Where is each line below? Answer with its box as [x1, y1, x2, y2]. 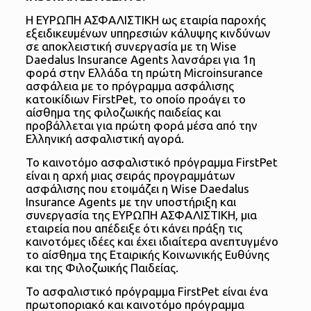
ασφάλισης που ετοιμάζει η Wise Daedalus [25, 182, 249, 196]
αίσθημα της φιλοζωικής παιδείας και [25, 106, 221, 119]
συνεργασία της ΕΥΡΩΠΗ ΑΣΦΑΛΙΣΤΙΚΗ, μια [25, 208, 257, 222]
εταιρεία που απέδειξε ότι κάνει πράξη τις [25, 221, 242, 235]
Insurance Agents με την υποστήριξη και [25, 195, 236, 209]
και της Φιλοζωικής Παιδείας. [25, 261, 178, 275]
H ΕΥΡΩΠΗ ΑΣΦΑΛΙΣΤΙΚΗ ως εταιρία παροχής [25, 13, 266, 27]
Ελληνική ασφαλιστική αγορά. [25, 132, 184, 146]
